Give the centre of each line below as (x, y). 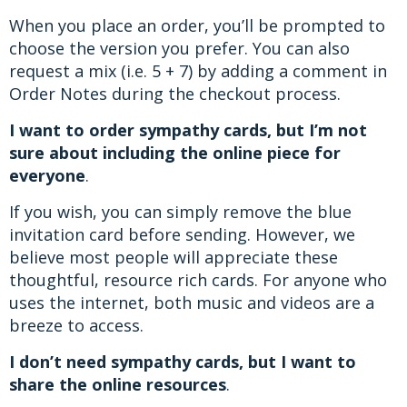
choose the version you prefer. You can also (179, 48)
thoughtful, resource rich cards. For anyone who (198, 279)
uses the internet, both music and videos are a (192, 302)
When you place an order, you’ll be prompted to (197, 25)
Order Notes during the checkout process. (175, 93)
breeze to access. (76, 325)
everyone (47, 175)
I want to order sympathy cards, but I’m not (188, 129)
